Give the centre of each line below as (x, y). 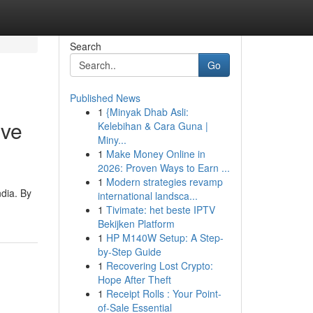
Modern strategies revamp (164, 182)
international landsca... (147, 196)
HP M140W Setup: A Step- (165, 238)
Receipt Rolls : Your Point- (163, 293)
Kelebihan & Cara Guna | (153, 126)
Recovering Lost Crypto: (159, 265)
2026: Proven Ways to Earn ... (163, 168)
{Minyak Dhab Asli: (147, 112)
